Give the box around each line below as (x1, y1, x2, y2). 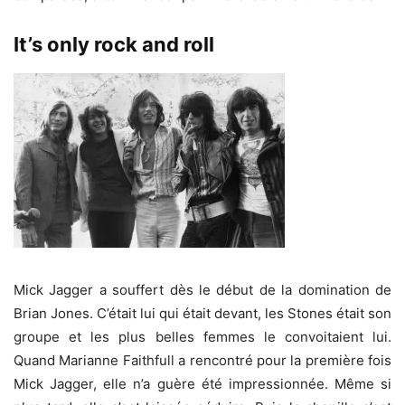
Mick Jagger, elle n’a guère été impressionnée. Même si (14, 375, 391, 393)
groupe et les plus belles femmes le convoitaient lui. (14, 328, 391, 346)
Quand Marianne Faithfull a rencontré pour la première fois (14, 352, 391, 370)
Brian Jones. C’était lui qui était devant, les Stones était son (14, 305, 391, 323)
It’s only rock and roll (14, 33, 214, 57)
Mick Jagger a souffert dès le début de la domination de (14, 281, 391, 299)
